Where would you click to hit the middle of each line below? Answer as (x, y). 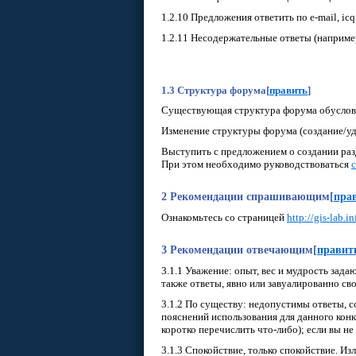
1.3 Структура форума (214, 90)
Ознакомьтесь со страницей (224, 217)
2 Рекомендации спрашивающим (246, 197)
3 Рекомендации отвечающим (237, 250)
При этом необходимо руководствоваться (256, 164)
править (288, 90)
